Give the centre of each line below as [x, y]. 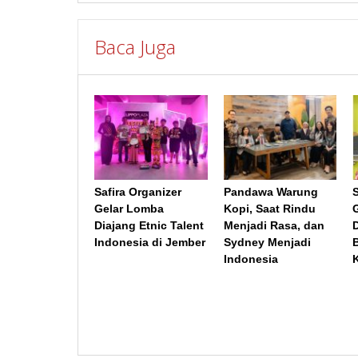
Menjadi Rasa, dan [274, 226]
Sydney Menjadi [267, 243]
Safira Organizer [138, 192]
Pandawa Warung [270, 192]
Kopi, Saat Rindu [269, 209]
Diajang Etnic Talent [149, 226]
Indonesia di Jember [150, 243]
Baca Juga [135, 46]
